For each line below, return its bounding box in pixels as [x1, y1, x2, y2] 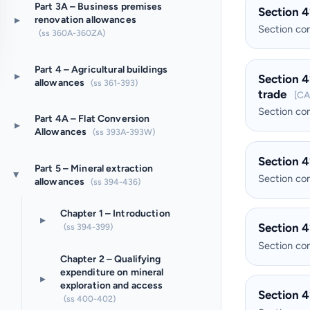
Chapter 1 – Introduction [60, 208, 170, 219]
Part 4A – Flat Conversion [34, 113, 150, 125]
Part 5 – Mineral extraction [34, 162, 154, 174]
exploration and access [60, 279, 163, 291]
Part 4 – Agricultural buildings [34, 63, 168, 75]
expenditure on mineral [60, 266, 164, 277]
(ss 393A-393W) [93, 127, 156, 138]
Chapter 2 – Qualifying [60, 253, 161, 264]
